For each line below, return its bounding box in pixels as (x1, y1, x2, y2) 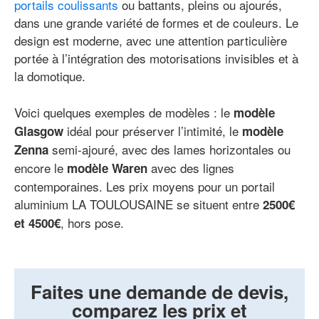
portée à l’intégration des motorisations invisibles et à (14, 49, 298, 68)
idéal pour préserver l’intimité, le (67, 122, 242, 140)
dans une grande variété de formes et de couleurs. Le (14, 14, 298, 32)
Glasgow (14, 122, 67, 140)
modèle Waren (67, 159, 151, 177)
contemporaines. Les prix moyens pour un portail (14, 177, 275, 196)
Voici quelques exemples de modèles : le (14, 103, 234, 122)
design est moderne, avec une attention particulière (14, 31, 287, 50)
